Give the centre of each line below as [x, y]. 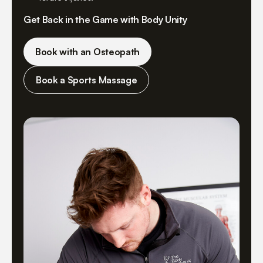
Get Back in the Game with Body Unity [105, 20]
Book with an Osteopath [87, 52]
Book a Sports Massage [87, 80]
